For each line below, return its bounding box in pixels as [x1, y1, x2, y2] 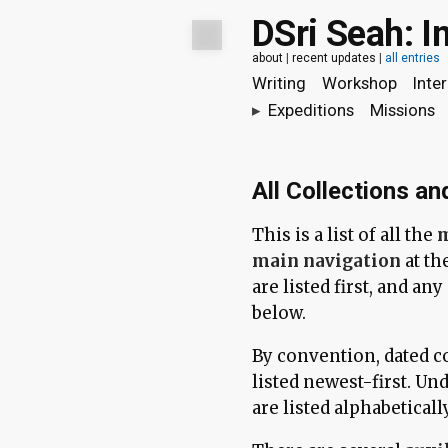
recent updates [292, 50, 376, 65]
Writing [252, 72, 306, 93]
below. [252, 302, 306, 325]
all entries [385, 50, 440, 65]
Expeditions [268, 99, 354, 120]
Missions [370, 99, 435, 120]
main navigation [252, 250, 401, 273]
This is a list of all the [252, 224, 437, 247]
